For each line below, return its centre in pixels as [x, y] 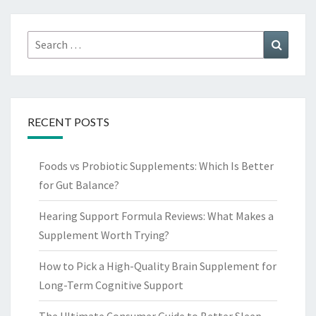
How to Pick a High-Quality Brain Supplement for [158, 266]
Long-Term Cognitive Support [111, 285]
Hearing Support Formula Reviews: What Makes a [156, 216]
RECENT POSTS [68, 122]
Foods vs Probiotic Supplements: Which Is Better [156, 166]
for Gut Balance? [79, 185]
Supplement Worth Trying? [104, 235]
